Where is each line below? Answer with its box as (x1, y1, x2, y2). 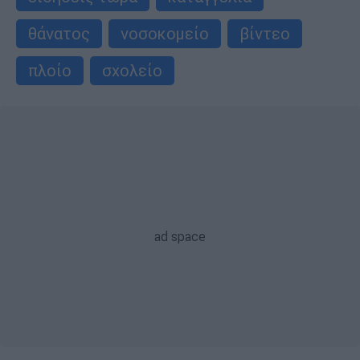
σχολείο (102, 60, 162, 81)
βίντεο (239, 23, 290, 44)
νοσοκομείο (121, 23, 209, 44)
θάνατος (28, 23, 90, 44)
